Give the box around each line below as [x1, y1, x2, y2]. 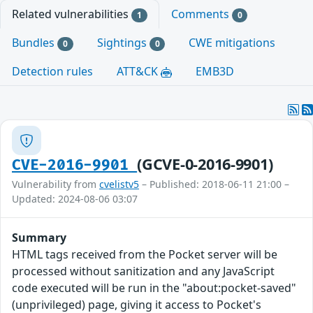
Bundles [12, 35, 57, 51]
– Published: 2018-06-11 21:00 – [139, 177, 289, 191]
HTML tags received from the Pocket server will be [12, 247, 277, 263]
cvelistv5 [99, 177, 139, 191]
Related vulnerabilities [12, 6, 131, 22]
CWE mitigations [189, 35, 276, 51]
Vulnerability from [12, 177, 99, 191]
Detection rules [12, 64, 93, 80]
